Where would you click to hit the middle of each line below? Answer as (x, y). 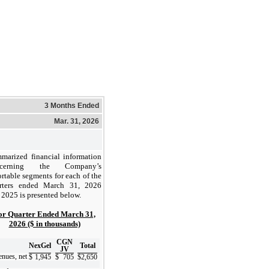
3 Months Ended (72, 105)
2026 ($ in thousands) (44, 223)
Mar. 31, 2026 (77, 121)
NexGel (40, 245)
